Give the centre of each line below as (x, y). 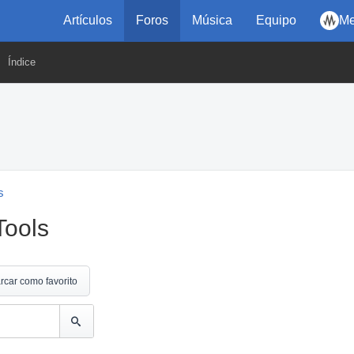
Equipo (276, 20)
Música (212, 20)
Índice (22, 62)
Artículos (88, 20)
